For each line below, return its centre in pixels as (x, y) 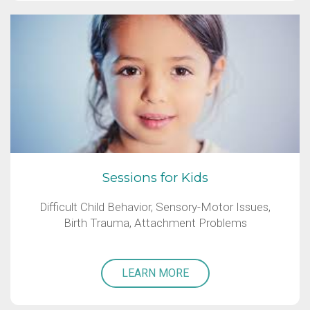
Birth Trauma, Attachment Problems (155, 223)
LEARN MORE (155, 273)
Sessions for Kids (155, 178)
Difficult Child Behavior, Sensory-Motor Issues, (155, 207)
